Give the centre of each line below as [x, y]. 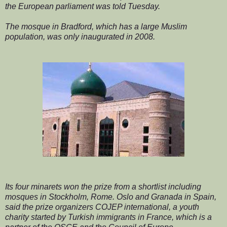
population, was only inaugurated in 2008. [80, 36]
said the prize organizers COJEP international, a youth [102, 207]
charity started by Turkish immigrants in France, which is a [108, 217]
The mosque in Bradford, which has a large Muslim [96, 26]
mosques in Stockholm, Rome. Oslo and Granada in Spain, [111, 197]
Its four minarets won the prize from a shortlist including [103, 186]
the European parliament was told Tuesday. [83, 6]
